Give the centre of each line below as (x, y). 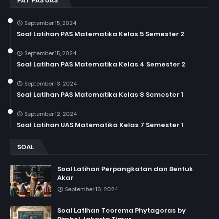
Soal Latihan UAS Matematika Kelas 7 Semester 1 (100, 125)
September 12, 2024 (51, 114)
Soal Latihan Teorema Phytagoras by (121, 210)
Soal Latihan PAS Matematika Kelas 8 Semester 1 (100, 94)
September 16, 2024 (91, 189)
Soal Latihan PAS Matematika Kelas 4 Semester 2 (101, 64)
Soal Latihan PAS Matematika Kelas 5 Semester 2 (100, 34)
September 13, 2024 (51, 83)
